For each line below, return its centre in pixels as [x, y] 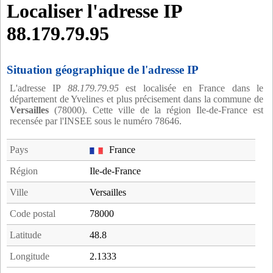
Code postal [33, 214]
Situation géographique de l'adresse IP [103, 70]
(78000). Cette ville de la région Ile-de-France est [156, 110]
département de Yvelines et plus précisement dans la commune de [136, 99]
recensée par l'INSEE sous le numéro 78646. [96, 121]
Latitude [26, 235]
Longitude [30, 257]
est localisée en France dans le [191, 88]
